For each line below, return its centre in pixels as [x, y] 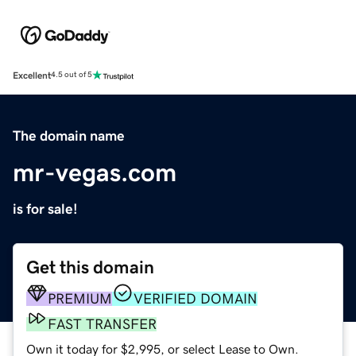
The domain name [69, 135]
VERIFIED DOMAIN [195, 298]
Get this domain [90, 267]
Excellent [32, 75]
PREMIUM [80, 298]
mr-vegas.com [95, 172]
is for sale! [45, 209]
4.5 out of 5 [72, 75]
